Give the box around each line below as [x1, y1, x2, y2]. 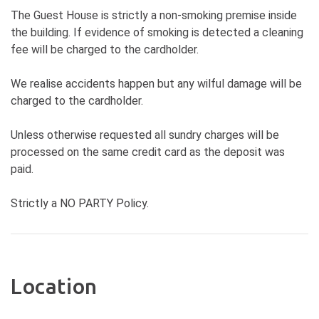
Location [11, 274, 98, 298]
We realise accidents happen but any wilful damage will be [11, 77, 302, 90]
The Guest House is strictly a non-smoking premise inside [11, 9, 297, 22]
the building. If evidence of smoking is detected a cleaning [11, 26, 303, 39]
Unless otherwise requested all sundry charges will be [11, 128, 279, 142]
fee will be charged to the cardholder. [11, 43, 199, 56]
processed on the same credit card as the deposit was [11, 145, 285, 159]
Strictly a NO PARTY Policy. [11, 197, 149, 210]
